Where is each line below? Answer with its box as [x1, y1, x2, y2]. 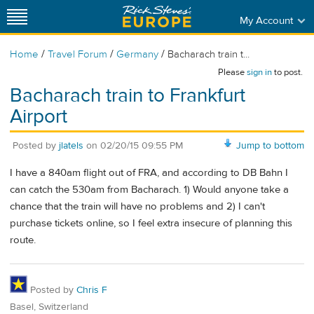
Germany [116, 48, 158, 61]
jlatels [59, 139, 83, 152]
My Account [239, 13, 293, 27]
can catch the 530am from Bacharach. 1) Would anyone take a [10, 183, 289, 197]
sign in [247, 67, 272, 78]
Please [218, 67, 247, 78]
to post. [272, 67, 303, 78]
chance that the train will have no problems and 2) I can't [10, 200, 265, 214]
